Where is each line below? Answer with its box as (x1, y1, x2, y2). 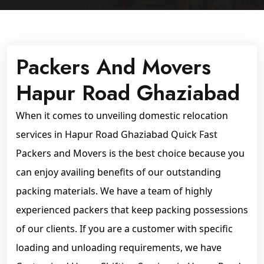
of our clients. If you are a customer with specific (16, 222, 233, 235)
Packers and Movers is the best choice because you (16, 147, 245, 160)
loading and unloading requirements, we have (16, 241, 222, 254)
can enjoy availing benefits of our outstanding (16, 166, 221, 179)
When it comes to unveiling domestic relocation (16, 109, 228, 122)
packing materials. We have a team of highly (16, 184, 212, 197)
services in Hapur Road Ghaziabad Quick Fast (16, 128, 217, 141)
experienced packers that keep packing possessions (16, 203, 248, 216)
